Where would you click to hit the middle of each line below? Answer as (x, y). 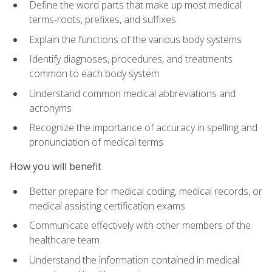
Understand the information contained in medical (134, 260)
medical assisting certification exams (107, 206)
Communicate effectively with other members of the (140, 226)
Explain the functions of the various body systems (135, 39)
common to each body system (94, 74)
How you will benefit (56, 167)
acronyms (50, 108)
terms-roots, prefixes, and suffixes (103, 19)
